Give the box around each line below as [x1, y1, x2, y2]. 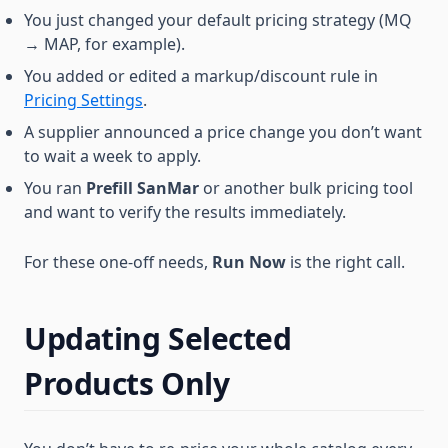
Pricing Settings [24, 89, 143, 111]
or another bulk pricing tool [199, 177, 413, 199]
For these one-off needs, [24, 251, 212, 273]
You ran [24, 177, 86, 199]
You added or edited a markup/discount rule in [24, 65, 378, 87]
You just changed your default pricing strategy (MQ [24, 9, 412, 31]
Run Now [212, 251, 286, 273]
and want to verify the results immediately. [24, 201, 346, 223]
